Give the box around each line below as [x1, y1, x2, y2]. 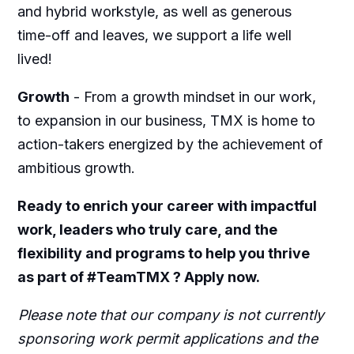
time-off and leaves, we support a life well [17, 27, 292, 44]
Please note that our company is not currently [17, 307, 324, 324]
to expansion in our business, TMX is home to [17, 112, 315, 130]
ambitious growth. [17, 160, 135, 177]
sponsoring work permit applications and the [17, 330, 318, 348]
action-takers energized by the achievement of [17, 136, 323, 153]
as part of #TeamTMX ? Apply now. [17, 269, 260, 286]
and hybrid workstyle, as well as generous [17, 3, 292, 21]
